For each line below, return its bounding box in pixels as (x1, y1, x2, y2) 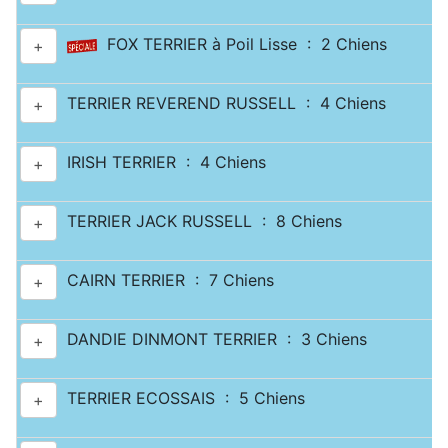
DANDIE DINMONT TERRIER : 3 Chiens (57, 329, 367, 350)
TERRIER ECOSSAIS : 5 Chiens (57, 388, 305, 409)
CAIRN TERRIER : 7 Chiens (57, 270, 274, 291)
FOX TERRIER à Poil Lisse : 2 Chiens (97, 34, 387, 55)
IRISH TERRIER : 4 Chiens (57, 152, 266, 173)
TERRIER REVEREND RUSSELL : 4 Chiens (57, 93, 386, 114)
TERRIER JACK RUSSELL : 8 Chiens (57, 211, 342, 232)
